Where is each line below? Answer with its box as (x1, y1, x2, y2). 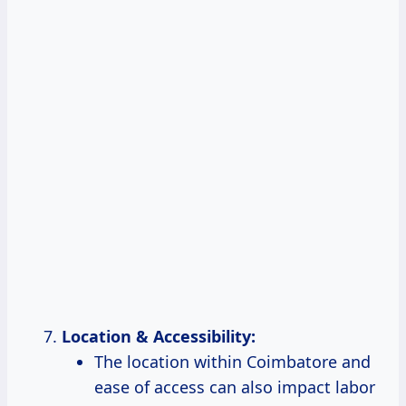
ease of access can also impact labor (94, 376, 375, 399)
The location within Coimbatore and (94, 351, 371, 373)
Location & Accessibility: (62, 325, 256, 348)
